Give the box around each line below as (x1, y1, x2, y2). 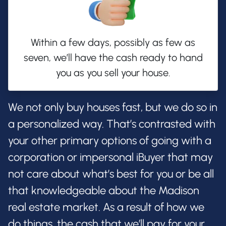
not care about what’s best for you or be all (8, 167, 214, 181)
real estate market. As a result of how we (8, 200, 204, 214)
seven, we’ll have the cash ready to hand (23, 51, 203, 64)
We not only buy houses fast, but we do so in (8, 100, 217, 115)
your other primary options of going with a (8, 134, 211, 148)
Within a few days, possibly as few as (31, 36, 195, 49)
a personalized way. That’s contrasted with (8, 117, 215, 131)
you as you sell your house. (55, 67, 171, 79)
